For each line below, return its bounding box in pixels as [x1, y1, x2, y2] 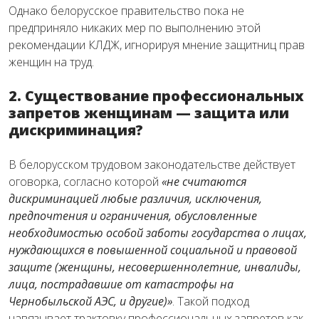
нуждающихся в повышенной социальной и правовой [9, 242, 297, 258]
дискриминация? [9, 120, 143, 140]
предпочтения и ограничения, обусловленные [9, 208, 257, 224]
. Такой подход [172, 293, 249, 310]
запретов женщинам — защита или [9, 103, 289, 123]
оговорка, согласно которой [9, 174, 162, 190]
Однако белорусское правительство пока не [9, 3, 244, 19]
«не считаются [162, 174, 246, 190]
